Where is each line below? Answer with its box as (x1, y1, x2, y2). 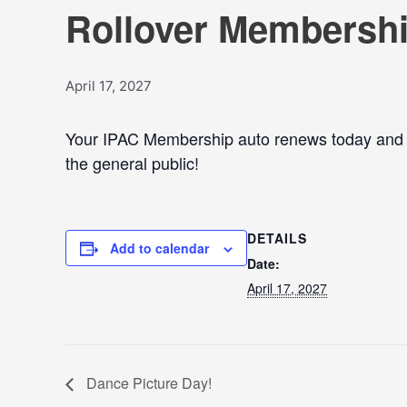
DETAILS (247, 229, 307, 247)
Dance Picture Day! (83, 372, 212, 393)
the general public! (65, 151, 199, 174)
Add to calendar (110, 239, 209, 257)
